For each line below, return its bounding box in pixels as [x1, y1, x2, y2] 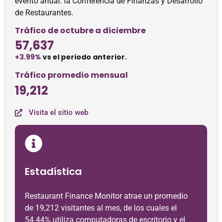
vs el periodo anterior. [41, 52, 127, 62]
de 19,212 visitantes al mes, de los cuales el [25, 203, 177, 213]
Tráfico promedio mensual [15, 69, 128, 81]
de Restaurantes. [15, 8, 73, 17]
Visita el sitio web [29, 108, 88, 117]
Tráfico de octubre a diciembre [15, 25, 146, 36]
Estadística [25, 165, 82, 178]
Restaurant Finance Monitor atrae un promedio [25, 191, 188, 201]
